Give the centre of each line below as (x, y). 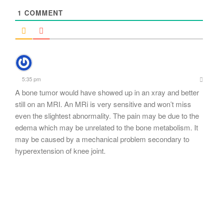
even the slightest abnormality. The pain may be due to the (107, 115)
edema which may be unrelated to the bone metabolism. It (107, 127)
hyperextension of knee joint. (60, 150)
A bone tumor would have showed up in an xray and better (107, 92)
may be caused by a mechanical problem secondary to (102, 139)
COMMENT (43, 12)
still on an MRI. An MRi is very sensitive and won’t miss (103, 104)
